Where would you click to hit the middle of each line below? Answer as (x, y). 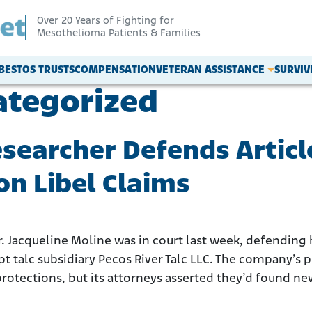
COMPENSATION (116, 70)
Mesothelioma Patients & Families (119, 34)
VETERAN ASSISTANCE (211, 70)
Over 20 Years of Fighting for (106, 22)
